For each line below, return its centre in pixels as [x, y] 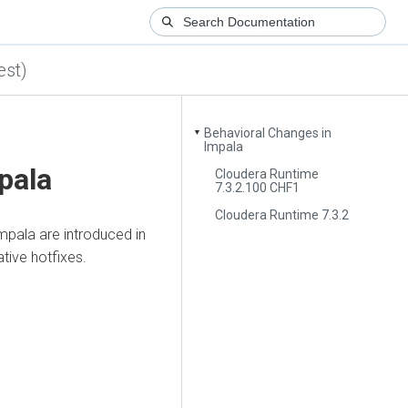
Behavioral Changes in [268, 133]
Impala [224, 147]
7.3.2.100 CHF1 [258, 187]
